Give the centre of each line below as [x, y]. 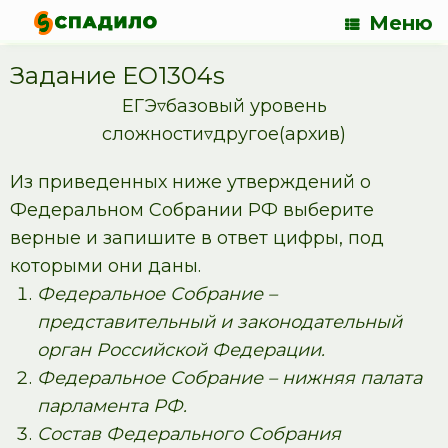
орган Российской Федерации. [181, 350]
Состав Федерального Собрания [189, 434]
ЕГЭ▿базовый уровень [224, 106]
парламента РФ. [112, 406]
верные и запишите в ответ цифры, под [197, 238]
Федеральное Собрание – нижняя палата [229, 378]
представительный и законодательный [219, 322]
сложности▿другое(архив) [224, 134]
